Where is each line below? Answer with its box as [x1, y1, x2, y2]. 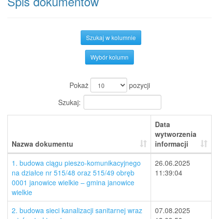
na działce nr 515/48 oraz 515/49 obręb [12, 168, 134, 177]
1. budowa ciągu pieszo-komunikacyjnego [12, 158, 141, 168]
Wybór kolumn [90, 53, 129, 61]
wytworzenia [155, 129, 197, 139]
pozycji [127, 80, 150, 90]
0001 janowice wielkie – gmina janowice [12, 177, 134, 187]
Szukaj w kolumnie [86, 33, 136, 42]
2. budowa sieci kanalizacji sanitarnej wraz [12, 205, 142, 215]
